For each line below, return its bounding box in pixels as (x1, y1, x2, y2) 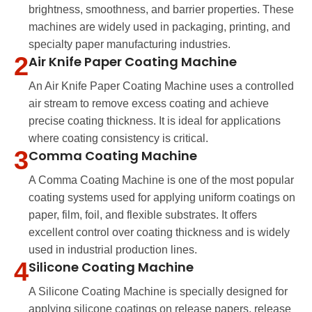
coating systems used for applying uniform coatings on (29, 192, 295, 204)
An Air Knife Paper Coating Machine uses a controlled (29, 80, 294, 93)
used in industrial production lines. (29, 244, 197, 256)
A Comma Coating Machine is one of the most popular (29, 174, 294, 187)
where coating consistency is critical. (29, 132, 208, 145)
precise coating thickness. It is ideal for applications (29, 115, 281, 127)
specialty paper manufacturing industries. (29, 38, 231, 51)
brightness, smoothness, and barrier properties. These (29, 3, 294, 16)
